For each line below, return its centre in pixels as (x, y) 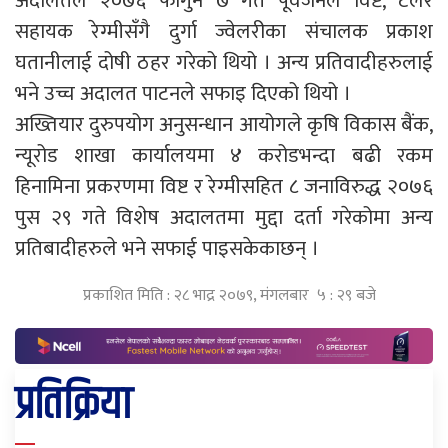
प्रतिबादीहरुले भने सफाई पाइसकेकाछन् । (167, 248)
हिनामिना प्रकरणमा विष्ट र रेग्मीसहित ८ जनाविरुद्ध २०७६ (224, 186)
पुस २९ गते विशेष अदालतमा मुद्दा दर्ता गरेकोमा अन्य (224, 217)
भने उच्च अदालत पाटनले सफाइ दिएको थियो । (183, 93)
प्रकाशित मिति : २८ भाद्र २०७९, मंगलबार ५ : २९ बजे (229, 295)
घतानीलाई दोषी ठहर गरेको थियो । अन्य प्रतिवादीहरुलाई (224, 62)
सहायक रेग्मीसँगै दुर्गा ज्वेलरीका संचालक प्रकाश (224, 31)
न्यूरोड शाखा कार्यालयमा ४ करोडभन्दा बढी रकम (224, 155)
